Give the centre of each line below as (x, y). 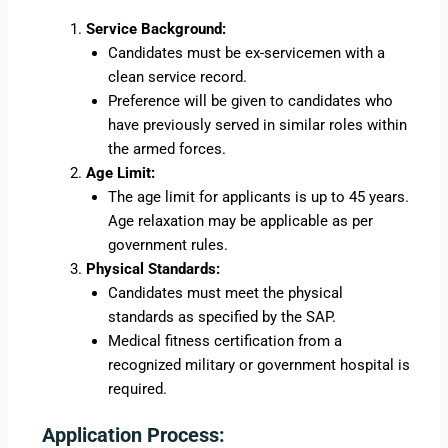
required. (138, 389)
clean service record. (178, 77)
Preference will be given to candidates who (251, 101)
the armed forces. (167, 149)
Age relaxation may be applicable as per (241, 221)
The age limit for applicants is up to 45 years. (259, 197)
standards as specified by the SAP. (222, 317)
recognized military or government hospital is (259, 365)
